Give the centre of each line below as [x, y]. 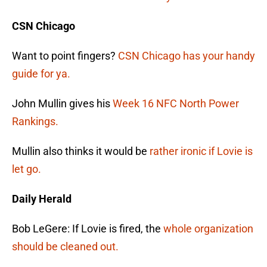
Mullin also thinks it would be [81, 151]
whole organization [208, 229]
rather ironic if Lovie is [201, 151]
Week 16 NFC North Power [176, 104]
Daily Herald [42, 199]
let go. [27, 169]
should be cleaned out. [65, 247]
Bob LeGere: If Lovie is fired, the [88, 229]
